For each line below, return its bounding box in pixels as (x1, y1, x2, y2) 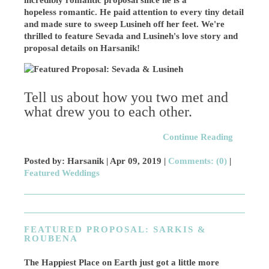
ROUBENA (24, 234, 79, 243)
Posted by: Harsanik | (24, 156, 110, 166)
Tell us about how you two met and (24, 89, 229, 105)
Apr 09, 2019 (110, 156, 162, 166)
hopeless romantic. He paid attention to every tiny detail (24, 7, 244, 17)
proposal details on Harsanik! (24, 43, 143, 53)
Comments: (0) (168, 156, 228, 166)
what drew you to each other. (24, 104, 196, 119)
